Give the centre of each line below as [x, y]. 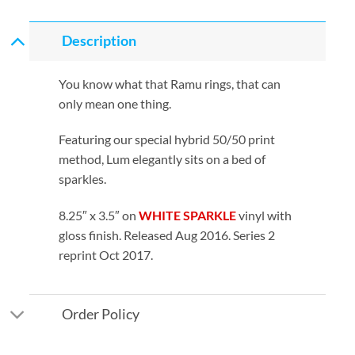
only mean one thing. [115, 103]
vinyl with [264, 216]
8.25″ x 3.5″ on [99, 216]
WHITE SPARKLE [188, 216]
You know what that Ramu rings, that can [170, 83]
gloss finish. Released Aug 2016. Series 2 [167, 235]
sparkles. [83, 179]
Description [99, 41]
